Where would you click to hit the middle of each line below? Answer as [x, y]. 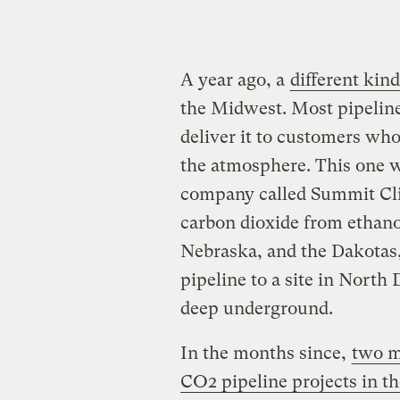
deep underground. [258, 308]
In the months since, [265, 353]
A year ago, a [234, 79]
